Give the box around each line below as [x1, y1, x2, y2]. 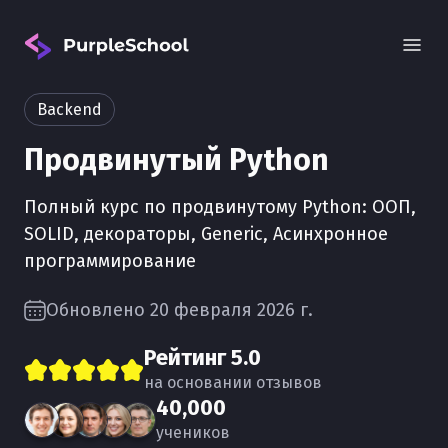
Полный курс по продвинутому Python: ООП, [24, 196, 416, 218]
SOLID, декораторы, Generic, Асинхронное [24, 223, 388, 245]
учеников [156, 423, 230, 442]
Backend [37, 100, 102, 119]
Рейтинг [144, 344, 231, 371]
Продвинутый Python [24, 142, 329, 178]
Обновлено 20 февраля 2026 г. [46, 299, 313, 321]
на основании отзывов [144, 373, 322, 392]
